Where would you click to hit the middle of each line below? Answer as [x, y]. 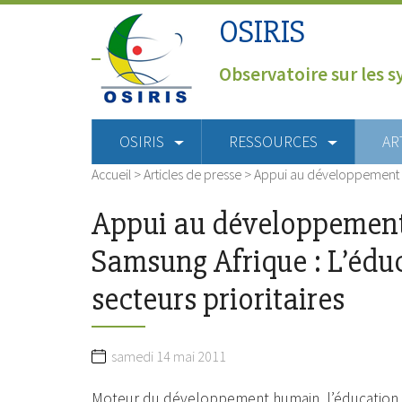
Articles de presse [192, 174]
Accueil [111, 174]
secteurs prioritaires [218, 300]
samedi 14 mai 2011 [169, 357]
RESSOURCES [273, 141]
